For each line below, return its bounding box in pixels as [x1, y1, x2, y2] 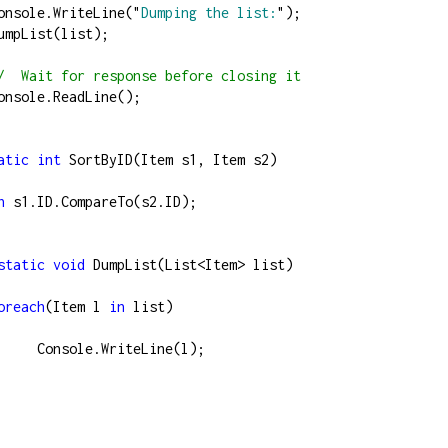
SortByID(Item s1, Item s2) [61, 151, 277, 169]
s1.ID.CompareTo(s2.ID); [5, 193, 197, 211]
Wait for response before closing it [5, 67, 301, 85]
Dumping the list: [141, 4, 277, 22]
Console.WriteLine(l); [37, 340, 205, 358]
